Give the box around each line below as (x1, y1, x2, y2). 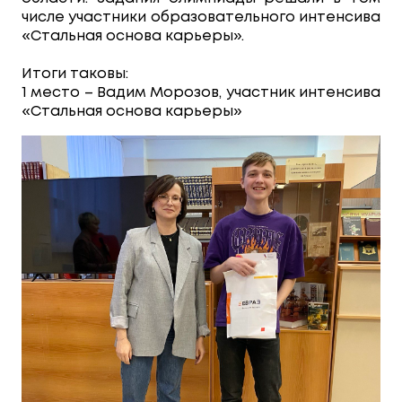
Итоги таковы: (22, 67, 128, 81)
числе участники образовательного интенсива (22, 11, 380, 24)
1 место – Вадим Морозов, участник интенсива (22, 86, 380, 100)
